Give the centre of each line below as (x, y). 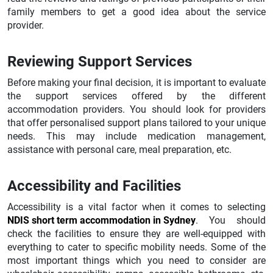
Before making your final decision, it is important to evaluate (136, 82)
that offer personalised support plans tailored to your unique (136, 122)
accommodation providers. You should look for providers (136, 109)
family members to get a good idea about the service (136, 12)
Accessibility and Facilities (94, 186)
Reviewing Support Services (100, 61)
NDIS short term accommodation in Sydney (101, 220)
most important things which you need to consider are (136, 260)
